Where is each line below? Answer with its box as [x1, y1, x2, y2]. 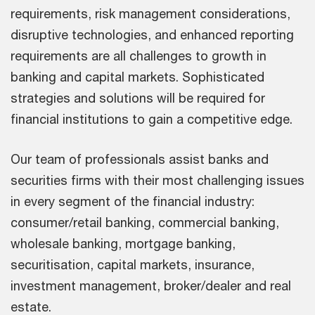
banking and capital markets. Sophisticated [11, 69, 264, 85]
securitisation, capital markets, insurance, [11, 257, 255, 273]
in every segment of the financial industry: [11, 193, 255, 210]
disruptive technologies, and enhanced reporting [11, 27, 294, 43]
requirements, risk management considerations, [11, 6, 290, 22]
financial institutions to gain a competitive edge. [11, 111, 292, 127]
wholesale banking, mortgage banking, [11, 236, 236, 252]
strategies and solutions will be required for [11, 90, 265, 106]
